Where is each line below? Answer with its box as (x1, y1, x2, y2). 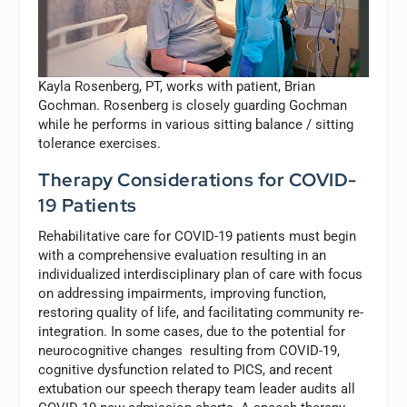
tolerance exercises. (38, 134, 162, 152)
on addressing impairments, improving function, (38, 284, 327, 302)
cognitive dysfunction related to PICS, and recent (38, 361, 333, 378)
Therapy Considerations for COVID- (38, 167, 357, 192)
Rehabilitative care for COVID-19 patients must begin (38, 227, 357, 244)
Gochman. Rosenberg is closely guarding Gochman (38, 96, 348, 114)
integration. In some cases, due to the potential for (38, 323, 346, 340)
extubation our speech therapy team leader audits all (38, 380, 356, 397)
